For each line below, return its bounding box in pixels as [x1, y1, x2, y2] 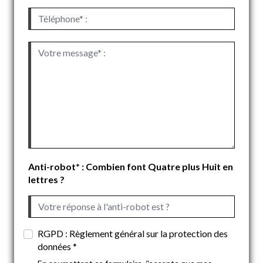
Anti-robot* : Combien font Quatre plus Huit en [28, 161, 233, 173]
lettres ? [28, 174, 65, 186]
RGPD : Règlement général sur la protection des [38, 228, 228, 240]
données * [38, 241, 77, 252]
